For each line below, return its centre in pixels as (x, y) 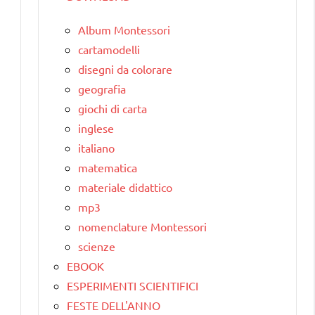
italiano (96, 147)
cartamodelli (109, 49)
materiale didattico (125, 187)
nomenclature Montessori (142, 226)
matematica (108, 167)
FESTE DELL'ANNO (114, 305)
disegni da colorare (125, 69)
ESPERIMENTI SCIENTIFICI (133, 285)
